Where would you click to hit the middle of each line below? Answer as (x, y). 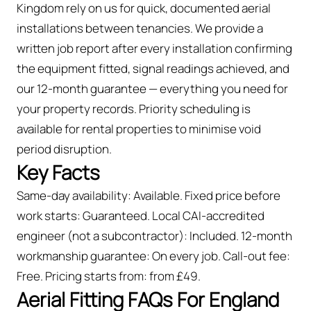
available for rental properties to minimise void (139, 128)
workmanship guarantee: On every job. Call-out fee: (153, 255)
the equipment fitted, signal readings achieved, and (153, 68)
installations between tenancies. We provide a (140, 28)
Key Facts (58, 172)
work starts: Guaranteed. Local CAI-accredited (141, 215)
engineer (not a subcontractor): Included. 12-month (154, 235)
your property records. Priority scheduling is (134, 108)
